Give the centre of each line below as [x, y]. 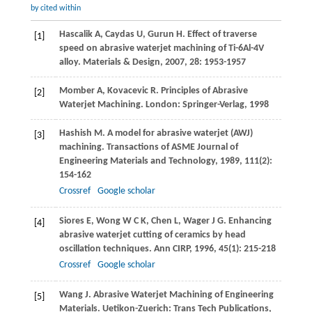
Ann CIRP [171, 249]
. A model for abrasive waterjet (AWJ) [177, 134]
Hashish [75, 134]
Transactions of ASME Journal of [172, 148]
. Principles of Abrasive [202, 91]
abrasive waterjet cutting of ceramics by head [152, 235]
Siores [71, 221]
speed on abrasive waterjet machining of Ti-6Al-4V [161, 49]
